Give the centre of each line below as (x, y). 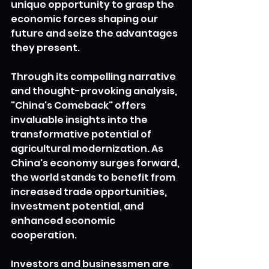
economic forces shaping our (85, 19)
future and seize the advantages (95, 33)
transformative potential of (82, 134)
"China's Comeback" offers (79, 105)
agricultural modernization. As (88, 148)
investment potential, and (78, 206)
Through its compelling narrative (94, 76)
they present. (45, 47)
